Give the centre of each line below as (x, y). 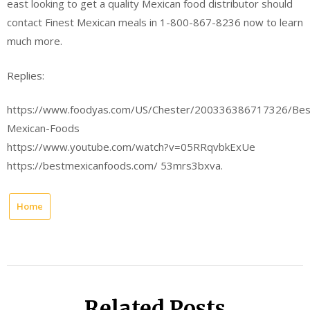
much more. (35, 41)
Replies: (26, 75)
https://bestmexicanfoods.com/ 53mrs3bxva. (115, 165)
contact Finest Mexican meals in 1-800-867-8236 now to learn (155, 22)
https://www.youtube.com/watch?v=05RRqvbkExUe (131, 147)
